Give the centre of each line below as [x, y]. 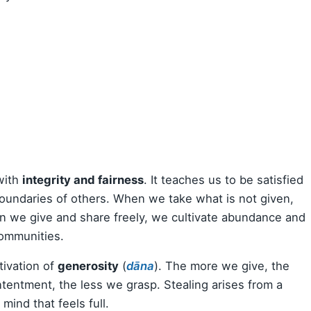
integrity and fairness [83, 179]
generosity [88, 266]
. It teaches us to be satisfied [224, 179]
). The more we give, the [222, 266]
